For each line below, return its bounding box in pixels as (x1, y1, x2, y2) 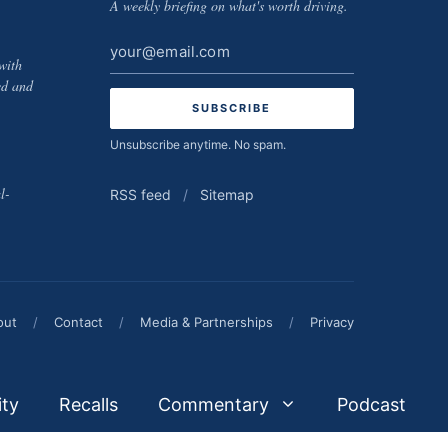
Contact (54, 314, 103, 330)
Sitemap (199, 186, 254, 203)
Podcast (337, 394, 406, 415)
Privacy (310, 314, 354, 330)
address (108, 66, 176, 87)
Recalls (59, 394, 118, 415)
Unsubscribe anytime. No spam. (109, 137, 286, 152)
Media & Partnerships (140, 314, 273, 330)
